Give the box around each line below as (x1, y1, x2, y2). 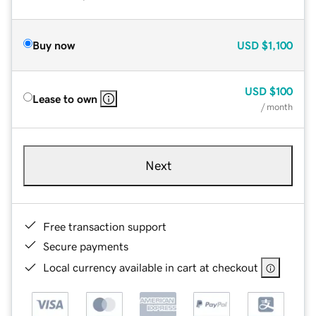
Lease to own (32, 92, 97, 104)
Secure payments (43, 240, 128, 252)
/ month (261, 102, 293, 111)
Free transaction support (43, 220, 166, 232)
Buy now (32, 39, 75, 51)
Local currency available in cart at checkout (43, 261, 258, 273)
